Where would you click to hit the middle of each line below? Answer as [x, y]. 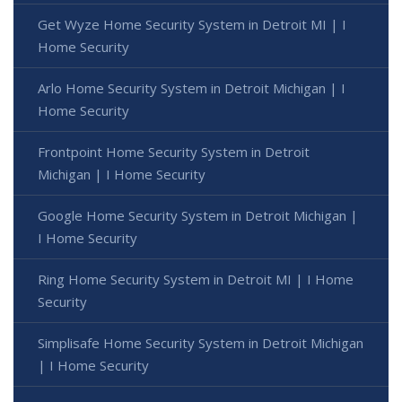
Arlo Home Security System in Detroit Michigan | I [192, 87]
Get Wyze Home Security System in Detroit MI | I [192, 24]
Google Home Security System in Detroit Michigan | [198, 215]
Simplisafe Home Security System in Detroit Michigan [201, 342]
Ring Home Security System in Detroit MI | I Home [196, 279]
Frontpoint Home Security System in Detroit [174, 151]
